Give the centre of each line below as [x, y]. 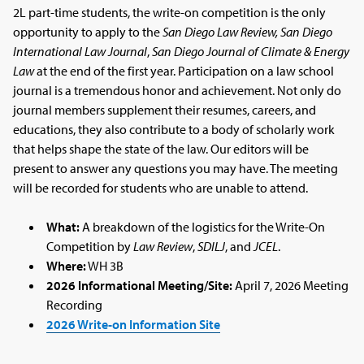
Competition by [89, 246]
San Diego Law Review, [222, 31]
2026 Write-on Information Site [133, 324]
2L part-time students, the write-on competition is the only [170, 12]
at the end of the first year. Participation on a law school [184, 70]
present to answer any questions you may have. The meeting [176, 168]
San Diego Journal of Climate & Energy [250, 51]
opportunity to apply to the [88, 31]
